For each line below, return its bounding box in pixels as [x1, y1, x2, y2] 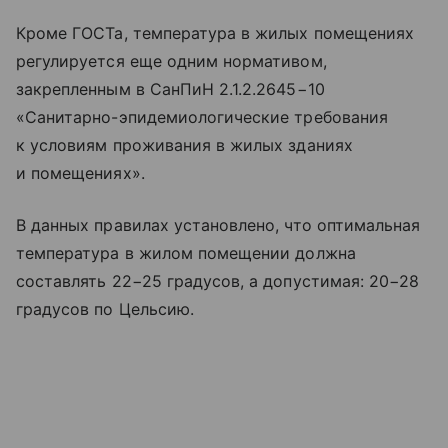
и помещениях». [16, 162, 145, 183]
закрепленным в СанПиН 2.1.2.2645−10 [16, 78, 325, 99]
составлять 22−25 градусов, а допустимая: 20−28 [16, 270, 420, 291]
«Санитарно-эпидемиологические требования [16, 106, 388, 127]
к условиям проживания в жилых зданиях [16, 134, 353, 155]
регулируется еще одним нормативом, [16, 50, 327, 71]
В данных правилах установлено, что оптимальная [16, 214, 421, 235]
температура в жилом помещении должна [16, 242, 356, 263]
